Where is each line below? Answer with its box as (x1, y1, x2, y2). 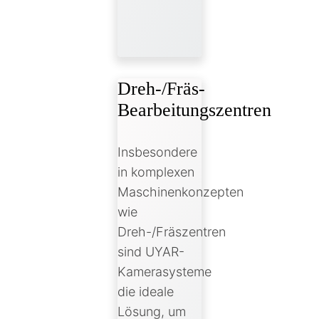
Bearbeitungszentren (117, 100, 271, 121)
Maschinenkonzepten (117, 184, 244, 200)
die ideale (117, 284, 174, 300)
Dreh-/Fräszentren (117, 224, 226, 240)
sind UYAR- (117, 244, 184, 260)
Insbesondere (117, 145, 197, 160)
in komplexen (117, 164, 194, 180)
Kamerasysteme (117, 264, 211, 280)
